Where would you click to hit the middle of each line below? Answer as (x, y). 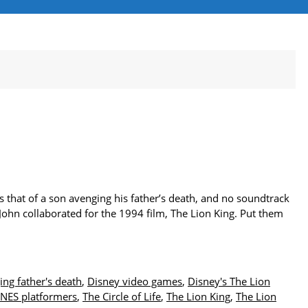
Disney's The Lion (229, 282)
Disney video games (135, 282)
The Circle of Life (122, 297)
